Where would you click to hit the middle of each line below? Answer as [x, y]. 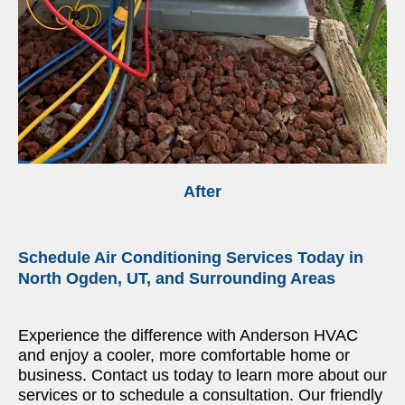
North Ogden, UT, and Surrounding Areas [177, 279]
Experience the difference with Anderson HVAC [188, 336]
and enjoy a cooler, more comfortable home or [184, 356]
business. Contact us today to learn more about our [202, 376]
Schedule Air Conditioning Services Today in [191, 258]
